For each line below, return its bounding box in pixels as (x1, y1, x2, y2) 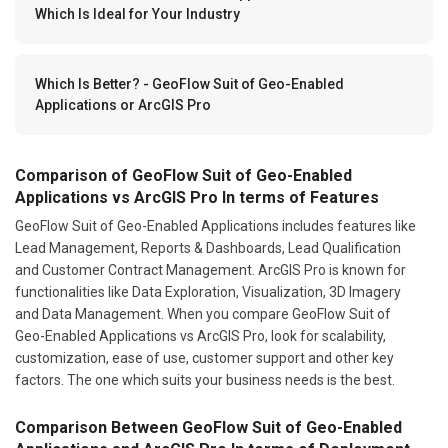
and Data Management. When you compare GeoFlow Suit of (15, 305, 391, 322)
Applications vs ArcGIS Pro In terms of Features (15, 187, 379, 207)
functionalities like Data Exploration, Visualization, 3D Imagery (15, 283, 401, 300)
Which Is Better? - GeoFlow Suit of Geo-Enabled (35, 75, 344, 92)
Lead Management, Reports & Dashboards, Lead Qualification (15, 239, 401, 256)
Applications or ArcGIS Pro (35, 96, 211, 113)
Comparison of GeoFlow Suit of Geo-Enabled (15, 165, 352, 185)
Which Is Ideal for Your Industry (35, 5, 240, 22)
